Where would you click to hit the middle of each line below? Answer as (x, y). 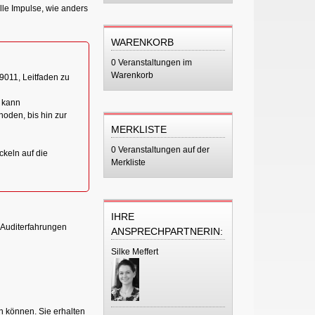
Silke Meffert (134, 252)
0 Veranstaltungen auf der (160, 150)
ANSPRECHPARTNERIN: (167, 231)
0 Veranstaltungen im (151, 63)
